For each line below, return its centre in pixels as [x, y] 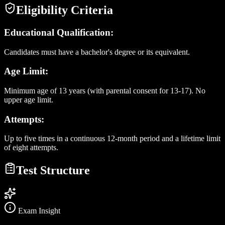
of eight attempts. [31, 148]
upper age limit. [29, 100]
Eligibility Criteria [65, 10]
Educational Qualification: [59, 32]
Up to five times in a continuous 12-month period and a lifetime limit [112, 139]
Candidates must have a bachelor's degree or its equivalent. [97, 52]
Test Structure [53, 171]
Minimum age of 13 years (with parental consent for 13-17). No [105, 91]
